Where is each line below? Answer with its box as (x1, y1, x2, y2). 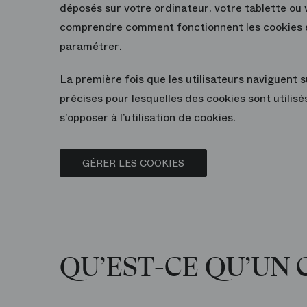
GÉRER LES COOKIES (82, 156, 184, 170)
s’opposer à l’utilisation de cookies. (60, 110, 236, 125)
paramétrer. (60, 38, 122, 54)
